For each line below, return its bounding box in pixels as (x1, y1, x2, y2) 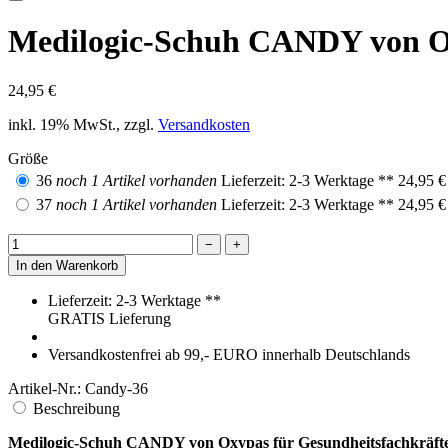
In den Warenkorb (16, 257, 118, 273)
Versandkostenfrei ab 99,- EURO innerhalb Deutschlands (48, 345, 410, 363)
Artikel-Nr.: (8, 379, 85, 397)
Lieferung (109, 309, 171, 327)
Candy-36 (85, 379, 148, 397)
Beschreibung (33, 399, 120, 417)
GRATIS (48, 309, 109, 327)
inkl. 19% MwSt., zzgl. (8, 115, 158, 133)
